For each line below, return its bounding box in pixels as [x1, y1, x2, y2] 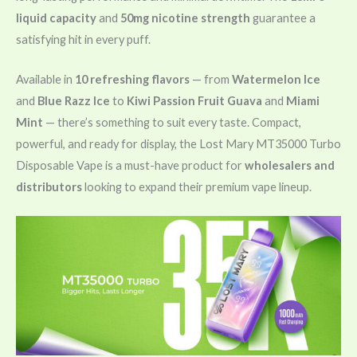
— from [190, 72, 232, 86]
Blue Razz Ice [37, 93, 110, 108]
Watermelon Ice [232, 72, 320, 86]
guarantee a [250, 10, 316, 25]
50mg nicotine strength [120, 10, 250, 25]
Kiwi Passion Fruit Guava [127, 93, 262, 108]
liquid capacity [16, 10, 96, 25]
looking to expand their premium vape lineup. [82, 179, 312, 194]
